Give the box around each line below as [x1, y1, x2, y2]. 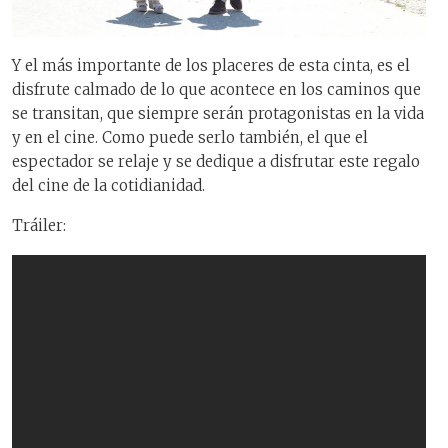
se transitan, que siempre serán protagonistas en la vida [12, 103, 424, 123]
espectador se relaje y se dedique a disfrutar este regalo [12, 151, 420, 171]
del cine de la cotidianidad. [12, 175, 205, 195]
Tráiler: [12, 216, 66, 236]
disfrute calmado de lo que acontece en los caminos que [12, 79, 421, 99]
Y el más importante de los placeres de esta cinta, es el [12, 55, 410, 75]
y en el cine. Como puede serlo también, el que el [12, 127, 368, 147]
